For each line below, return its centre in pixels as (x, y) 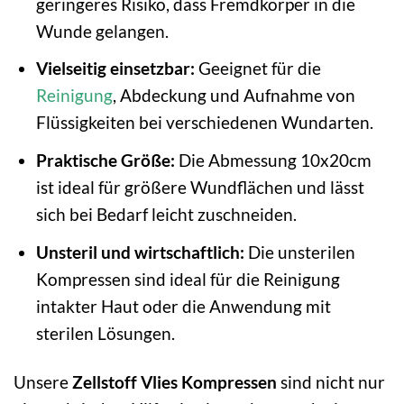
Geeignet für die (257, 69)
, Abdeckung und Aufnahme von (234, 96)
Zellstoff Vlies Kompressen (174, 382)
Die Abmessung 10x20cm (273, 160)
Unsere (43, 382)
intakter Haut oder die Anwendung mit (183, 306)
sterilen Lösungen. (105, 333)
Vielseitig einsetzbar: (115, 69)
